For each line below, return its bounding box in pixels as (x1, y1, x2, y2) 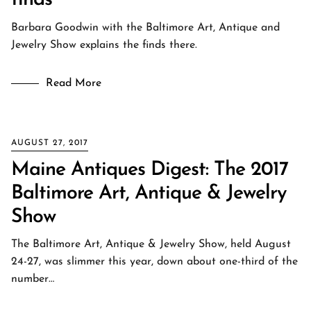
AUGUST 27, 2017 (11, 139, 88, 147)
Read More (46, 78, 101, 89)
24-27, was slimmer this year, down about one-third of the (11, 256, 298, 267)
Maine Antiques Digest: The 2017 (11, 160, 288, 180)
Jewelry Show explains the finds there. (11, 40, 197, 51)
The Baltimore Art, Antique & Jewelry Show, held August (11, 239, 291, 250)
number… (11, 274, 54, 285)
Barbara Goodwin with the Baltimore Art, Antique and (11, 22, 280, 33)
